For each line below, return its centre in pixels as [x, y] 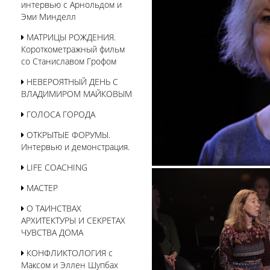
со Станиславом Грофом [69, 61]
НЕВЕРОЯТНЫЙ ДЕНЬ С [71, 82]
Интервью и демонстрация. [75, 147]
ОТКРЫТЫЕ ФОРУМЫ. [67, 135]
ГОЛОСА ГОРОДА [60, 114]
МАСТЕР [41, 188]
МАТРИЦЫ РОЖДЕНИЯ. [70, 37]
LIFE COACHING [56, 167]
